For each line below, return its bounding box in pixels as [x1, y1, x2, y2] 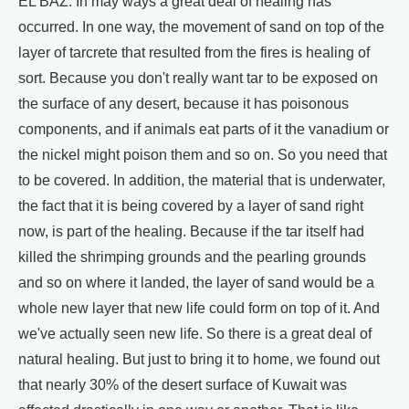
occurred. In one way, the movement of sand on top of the [18, 19, 384, 35]
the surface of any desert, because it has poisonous [18, 96, 349, 111]
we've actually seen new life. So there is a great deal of [18, 326, 372, 341]
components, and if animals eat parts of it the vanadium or [18, 121, 389, 137]
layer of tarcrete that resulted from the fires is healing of [18, 45, 370, 60]
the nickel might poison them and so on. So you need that [18, 147, 387, 163]
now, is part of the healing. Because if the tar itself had [18, 224, 364, 239]
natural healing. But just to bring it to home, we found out [18, 351, 380, 367]
